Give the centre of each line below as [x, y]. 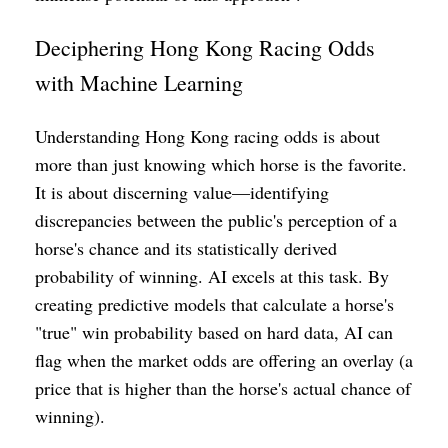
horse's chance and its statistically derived [186, 248]
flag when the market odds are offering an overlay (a [224, 360]
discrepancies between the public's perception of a [216, 220]
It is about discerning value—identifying [182, 192]
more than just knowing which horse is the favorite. [221, 164]
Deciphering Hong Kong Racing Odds [205, 47]
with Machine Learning [139, 82]
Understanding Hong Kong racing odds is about [207, 136]
